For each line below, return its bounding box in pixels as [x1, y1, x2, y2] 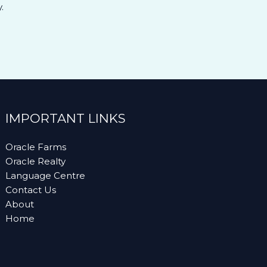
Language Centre [5, 170, 86, 181]
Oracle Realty [5, 156, 66, 167]
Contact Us [5, 184, 57, 195]
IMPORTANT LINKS [5, 111, 126, 126]
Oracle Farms [5, 141, 67, 153]
